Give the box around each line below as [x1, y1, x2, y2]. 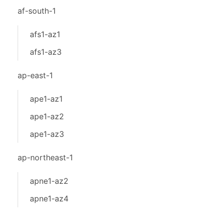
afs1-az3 [30, 47, 62, 57]
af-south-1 [18, 6, 56, 16]
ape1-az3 [30, 129, 64, 139]
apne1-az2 [30, 176, 68, 186]
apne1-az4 [30, 194, 68, 203]
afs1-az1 [30, 29, 60, 39]
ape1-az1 [30, 94, 63, 104]
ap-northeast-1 [18, 153, 73, 162]
